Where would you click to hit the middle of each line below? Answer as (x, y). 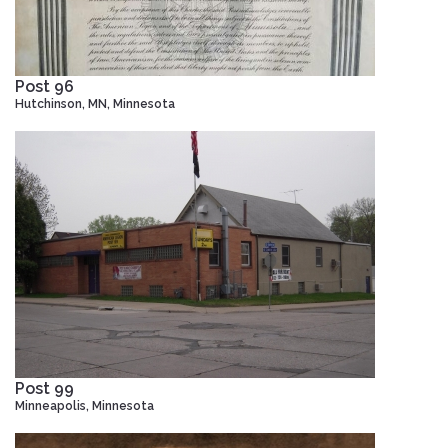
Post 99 (44, 388)
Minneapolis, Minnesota (84, 405)
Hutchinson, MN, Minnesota (95, 103)
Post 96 (44, 86)
